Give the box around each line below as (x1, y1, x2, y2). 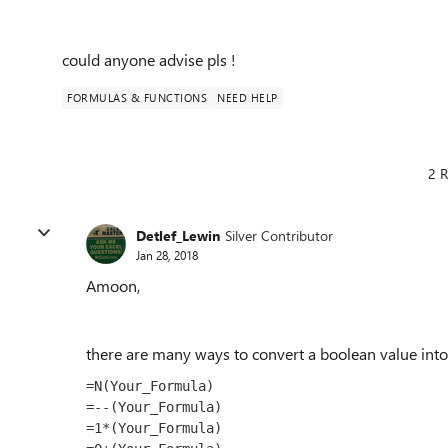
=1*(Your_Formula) (86, 420, 222, 436)
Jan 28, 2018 (136, 246, 198, 263)
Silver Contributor (225, 225, 333, 245)
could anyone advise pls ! (62, 49, 236, 70)
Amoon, (86, 275, 140, 296)
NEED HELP (217, 90, 278, 105)
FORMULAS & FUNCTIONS (67, 90, 207, 105)
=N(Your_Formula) (86, 378, 214, 394)
